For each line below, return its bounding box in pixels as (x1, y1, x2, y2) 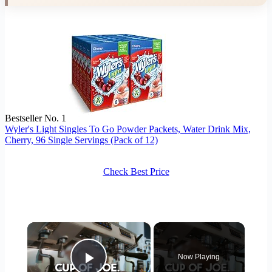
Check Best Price (103, 166, 169, 177)
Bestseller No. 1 (5, 113, 66, 124)
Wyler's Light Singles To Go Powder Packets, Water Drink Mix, (5, 124, 251, 135)
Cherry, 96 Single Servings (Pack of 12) (5, 135, 158, 146)
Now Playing (178, 253, 220, 262)
